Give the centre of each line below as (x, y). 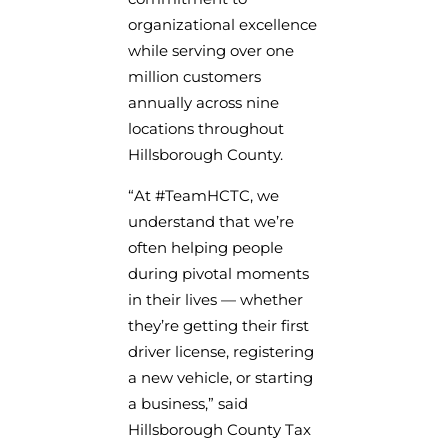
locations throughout (206, 128)
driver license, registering (221, 351)
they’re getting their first (218, 325)
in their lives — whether (215, 299)
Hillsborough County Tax (219, 429)
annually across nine (203, 102)
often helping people (205, 247)
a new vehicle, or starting (220, 377)
